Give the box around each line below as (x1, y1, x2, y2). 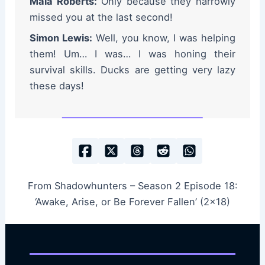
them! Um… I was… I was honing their (29, 48, 236, 60)
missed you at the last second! (29, 11, 173, 24)
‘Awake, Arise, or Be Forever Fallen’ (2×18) (35, 195, 230, 208)
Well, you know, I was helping (92, 32, 236, 44)
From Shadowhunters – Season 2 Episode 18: (27, 179, 238, 192)
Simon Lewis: (29, 32, 92, 44)
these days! (29, 80, 84, 92)
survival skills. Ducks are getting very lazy (29, 64, 236, 76)
